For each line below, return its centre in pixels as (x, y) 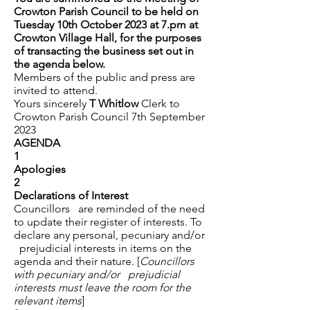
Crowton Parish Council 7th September (109, 117)
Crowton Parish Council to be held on (106, 11)
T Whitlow (115, 103)
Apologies (40, 169)
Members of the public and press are (104, 77)
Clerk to (161, 103)
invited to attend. (56, 90)
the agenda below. (60, 64)
